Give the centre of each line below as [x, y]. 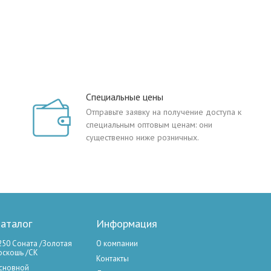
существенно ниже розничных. [142, 137]
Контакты [113, 259]
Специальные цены [125, 97]
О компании [117, 243]
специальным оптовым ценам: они [149, 125]
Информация [127, 223]
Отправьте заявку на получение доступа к [164, 112]
